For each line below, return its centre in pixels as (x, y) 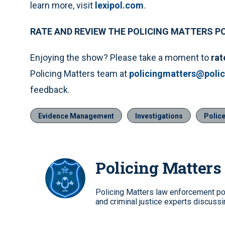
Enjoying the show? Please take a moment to (121, 58)
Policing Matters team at (80, 74)
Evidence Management (76, 116)
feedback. (50, 90)
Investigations (159, 116)
